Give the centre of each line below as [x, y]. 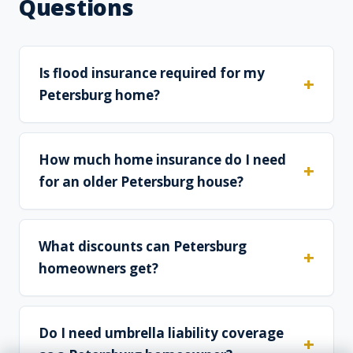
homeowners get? [98, 269]
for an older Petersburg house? [141, 182]
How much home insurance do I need [162, 160]
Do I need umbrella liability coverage [161, 333]
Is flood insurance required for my [152, 73]
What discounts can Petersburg [143, 247]
